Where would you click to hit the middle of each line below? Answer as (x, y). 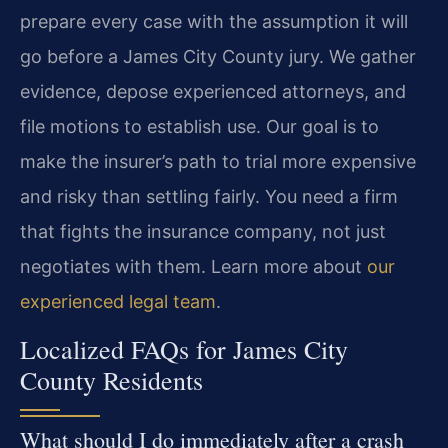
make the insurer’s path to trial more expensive (218, 162)
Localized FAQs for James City (184, 348)
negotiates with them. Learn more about (193, 267)
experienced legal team (118, 302)
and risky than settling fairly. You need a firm (209, 197)
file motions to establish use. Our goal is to (199, 127)
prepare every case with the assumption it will (214, 22)
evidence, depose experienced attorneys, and (213, 92)
